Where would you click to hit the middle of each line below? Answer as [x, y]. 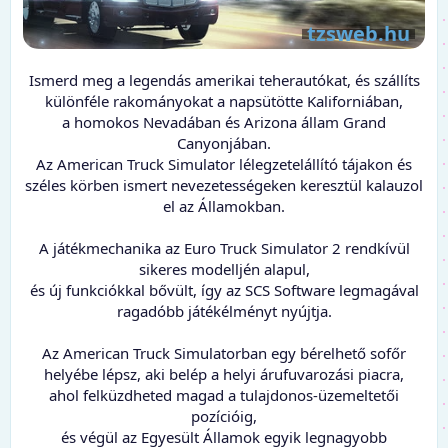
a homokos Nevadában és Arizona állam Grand [224, 121]
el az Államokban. [224, 205]
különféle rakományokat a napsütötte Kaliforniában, [224, 100]
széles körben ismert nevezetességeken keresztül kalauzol [224, 184]
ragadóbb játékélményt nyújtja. [224, 310]
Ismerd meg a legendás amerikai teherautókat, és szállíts [224, 79]
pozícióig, [224, 415]
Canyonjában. [224, 142]
